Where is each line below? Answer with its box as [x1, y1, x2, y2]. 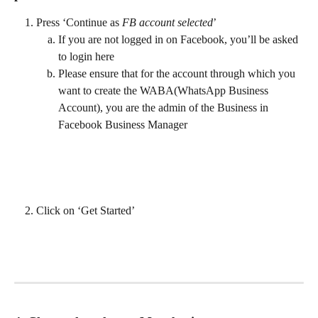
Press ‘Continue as [36, 16, 122, 28]
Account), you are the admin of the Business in [58, 102, 271, 114]
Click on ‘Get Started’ [36, 204, 135, 216]
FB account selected [122, 16, 213, 28]
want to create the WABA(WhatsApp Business [58, 84, 271, 97]
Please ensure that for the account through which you [58, 67, 298, 80]
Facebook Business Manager [58, 119, 187, 131]
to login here [58, 50, 114, 63]
